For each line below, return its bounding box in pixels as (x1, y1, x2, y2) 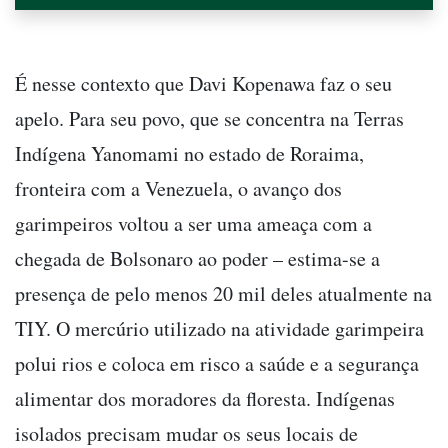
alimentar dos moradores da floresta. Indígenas (15, 384, 395, 412)
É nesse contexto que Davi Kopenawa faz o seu (15, 69, 392, 97)
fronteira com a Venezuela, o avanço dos (15, 174, 342, 202)
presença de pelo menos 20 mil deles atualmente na (15, 279, 432, 307)
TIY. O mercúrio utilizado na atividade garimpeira (15, 314, 424, 342)
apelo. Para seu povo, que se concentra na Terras (15, 104, 404, 132)
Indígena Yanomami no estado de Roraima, (15, 139, 364, 167)
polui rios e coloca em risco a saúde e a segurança (15, 349, 419, 377)
